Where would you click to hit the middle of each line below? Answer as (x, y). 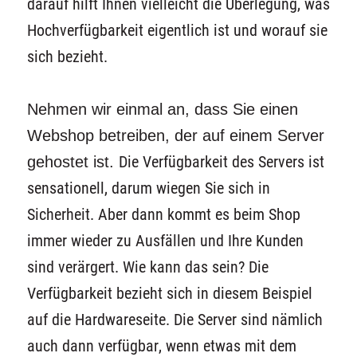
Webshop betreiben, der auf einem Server (175, 135)
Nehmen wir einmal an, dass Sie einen (162, 109)
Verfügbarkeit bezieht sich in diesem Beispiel (169, 293)
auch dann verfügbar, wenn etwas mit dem (161, 346)
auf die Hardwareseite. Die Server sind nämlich (175, 320)
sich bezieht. (67, 57)
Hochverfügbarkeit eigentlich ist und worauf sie (177, 30)
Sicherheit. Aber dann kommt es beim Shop (163, 214)
